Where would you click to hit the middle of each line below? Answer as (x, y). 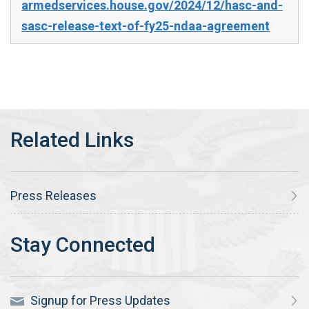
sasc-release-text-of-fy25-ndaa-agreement (146, 26)
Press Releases (53, 196)
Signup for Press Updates (99, 300)
